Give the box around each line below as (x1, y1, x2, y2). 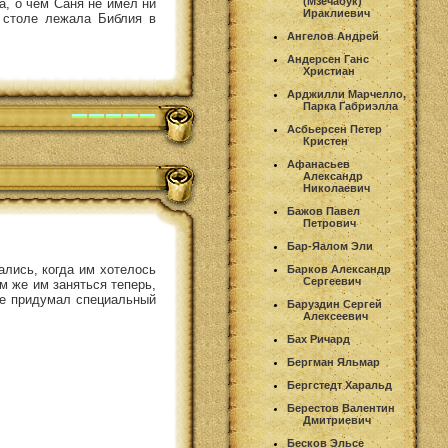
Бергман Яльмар (287, 356, 380, 368)
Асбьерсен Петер (287, 123, 382, 135)
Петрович (303, 217, 356, 229)
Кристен (303, 135, 348, 147)
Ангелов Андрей (287, 30, 379, 42)
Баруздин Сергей (287, 298, 382, 310)
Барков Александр (287, 263, 391, 275)
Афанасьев (287, 158, 350, 170)
